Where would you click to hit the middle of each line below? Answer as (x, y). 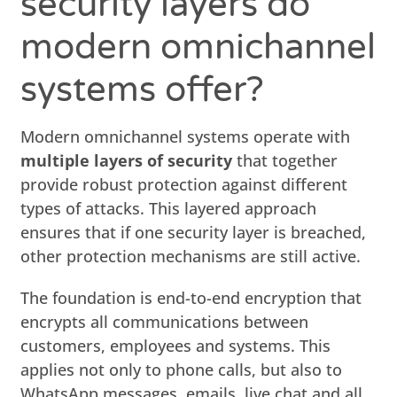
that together (285, 160)
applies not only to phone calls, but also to (182, 369)
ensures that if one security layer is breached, (194, 232)
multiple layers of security (127, 160)
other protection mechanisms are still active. (191, 256)
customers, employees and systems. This (176, 345)
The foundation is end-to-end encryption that (191, 297)
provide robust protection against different (184, 184)
